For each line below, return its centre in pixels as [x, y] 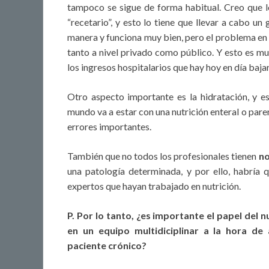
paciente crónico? [107, 246]
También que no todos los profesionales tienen [163, 156]
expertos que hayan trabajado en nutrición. [154, 186]
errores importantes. [109, 127]
